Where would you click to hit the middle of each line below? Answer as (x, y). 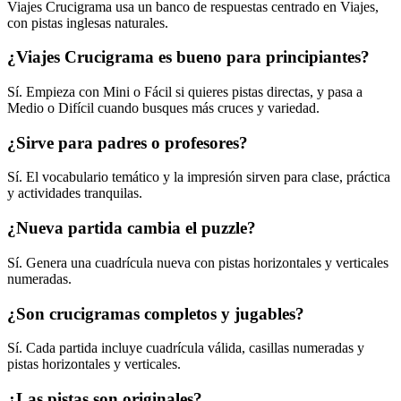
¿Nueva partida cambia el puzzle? (132, 228)
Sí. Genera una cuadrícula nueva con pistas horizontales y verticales (198, 262)
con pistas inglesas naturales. (88, 22)
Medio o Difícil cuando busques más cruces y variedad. (163, 107)
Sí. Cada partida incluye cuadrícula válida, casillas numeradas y (186, 348)
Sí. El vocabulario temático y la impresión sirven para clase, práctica (199, 177)
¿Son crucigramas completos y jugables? (156, 313)
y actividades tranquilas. (75, 193)
